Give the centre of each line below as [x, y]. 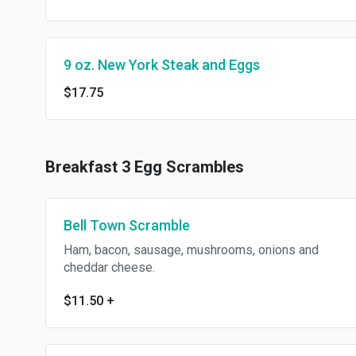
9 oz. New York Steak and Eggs [162, 65]
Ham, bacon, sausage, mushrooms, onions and [191, 250]
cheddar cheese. [109, 267]
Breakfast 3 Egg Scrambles [145, 167]
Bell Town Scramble [127, 225]
